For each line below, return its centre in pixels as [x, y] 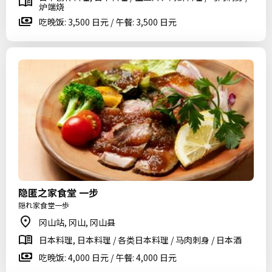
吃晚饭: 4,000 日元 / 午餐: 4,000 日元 [108, 257]
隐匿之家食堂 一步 [58, 192]
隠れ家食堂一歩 [44, 205]
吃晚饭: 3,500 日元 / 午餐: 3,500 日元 [108, 22]
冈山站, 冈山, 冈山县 [77, 222]
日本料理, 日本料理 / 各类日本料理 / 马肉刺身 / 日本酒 [140, 240]
